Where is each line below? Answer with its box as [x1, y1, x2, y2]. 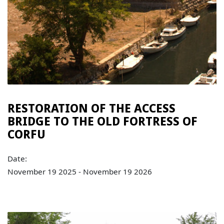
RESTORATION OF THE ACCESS [7, 100, 176, 116]
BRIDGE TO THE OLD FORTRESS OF [7, 113, 198, 129]
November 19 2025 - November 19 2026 [7, 166, 152, 176]
